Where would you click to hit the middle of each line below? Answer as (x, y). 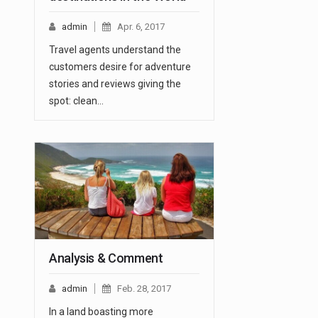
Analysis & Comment (106, 258)
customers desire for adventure (120, 67)
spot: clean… (76, 101)
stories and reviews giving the (115, 84)
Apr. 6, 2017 (141, 27)
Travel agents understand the (115, 50)
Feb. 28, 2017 (144, 289)
